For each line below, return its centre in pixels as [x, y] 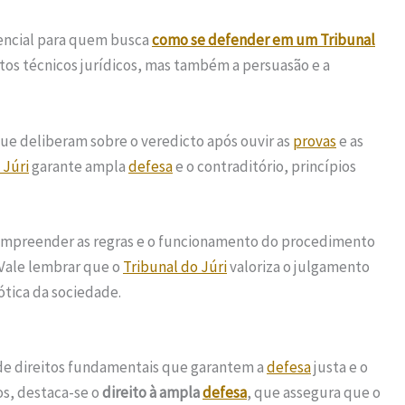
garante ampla [79, 166]
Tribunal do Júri [175, 266]
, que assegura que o [314, 392]
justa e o [339, 367]
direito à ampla [152, 392]
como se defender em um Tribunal [264, 40]
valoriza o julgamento [298, 266]
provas [315, 141]
